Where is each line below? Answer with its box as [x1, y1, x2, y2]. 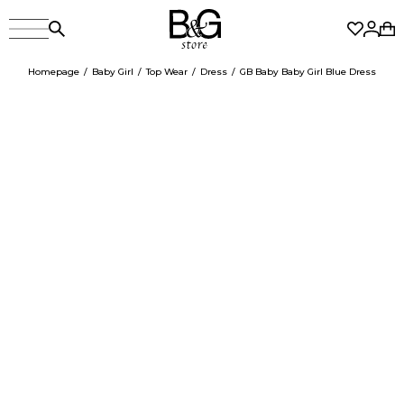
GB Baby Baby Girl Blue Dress [240, 66, 376, 78]
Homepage [28, 66, 79, 78]
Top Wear [146, 66, 188, 78]
